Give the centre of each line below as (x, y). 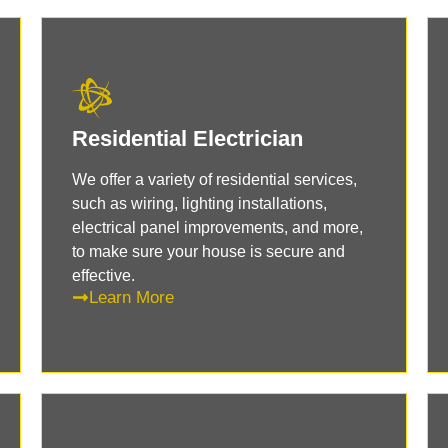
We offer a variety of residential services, (214, 179)
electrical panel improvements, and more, (217, 227)
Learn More (131, 297)
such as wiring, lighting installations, (199, 203)
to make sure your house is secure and (208, 251)
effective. (103, 275)
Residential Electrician (187, 138)
